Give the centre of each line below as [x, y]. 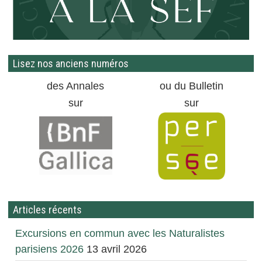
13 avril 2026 [116, 249]
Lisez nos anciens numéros [70, 64]
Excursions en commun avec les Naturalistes [120, 234]
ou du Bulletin [191, 86]
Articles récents [47, 210]
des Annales [75, 86]
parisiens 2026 [49, 249]
